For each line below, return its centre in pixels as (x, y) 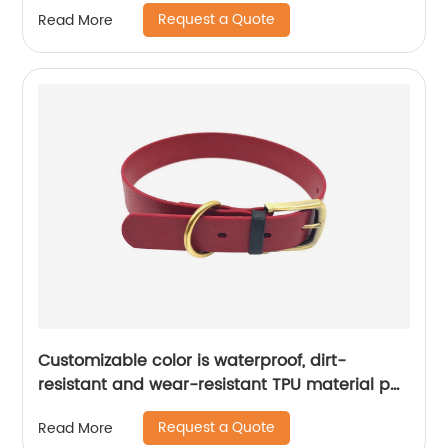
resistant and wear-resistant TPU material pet (222, 385)
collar (61, 409)
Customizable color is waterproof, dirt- (126, 361)
